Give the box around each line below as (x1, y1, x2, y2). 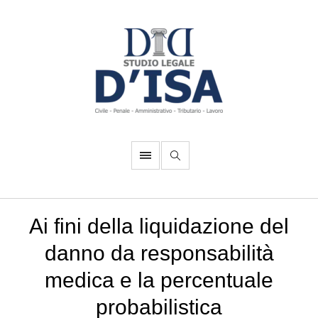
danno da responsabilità (44, 241, 274, 265)
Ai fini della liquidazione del (29, 214, 289, 238)
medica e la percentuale (45, 268, 273, 292)
